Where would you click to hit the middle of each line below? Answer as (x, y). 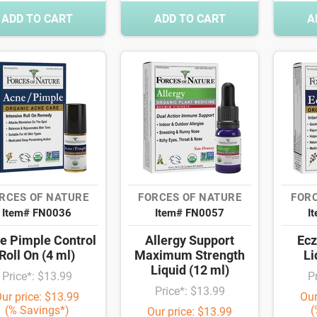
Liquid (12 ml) (190, 270)
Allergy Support (190, 241)
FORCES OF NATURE (190, 198)
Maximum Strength (190, 255)
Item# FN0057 (190, 213)
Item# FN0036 (37, 213)
